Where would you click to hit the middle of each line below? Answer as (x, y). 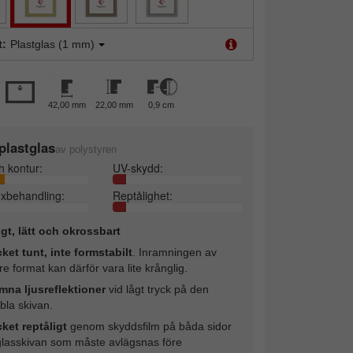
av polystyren (85, 149)
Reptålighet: (143, 195)
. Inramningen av (174, 252)
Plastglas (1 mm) (52, 44)
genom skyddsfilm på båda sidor (149, 326)
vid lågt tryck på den (157, 289)
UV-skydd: (138, 167)
